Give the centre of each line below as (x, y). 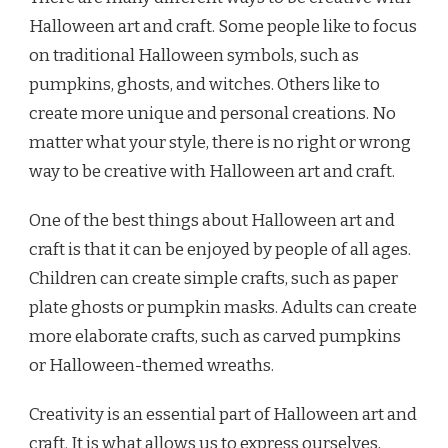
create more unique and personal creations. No (212, 114)
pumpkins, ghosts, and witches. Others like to (204, 85)
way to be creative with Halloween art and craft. (212, 172)
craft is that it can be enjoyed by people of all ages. (220, 250)
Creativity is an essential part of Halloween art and (223, 415)
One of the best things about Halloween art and (212, 221)
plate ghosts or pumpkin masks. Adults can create (223, 308)
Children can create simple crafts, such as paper (213, 279)
